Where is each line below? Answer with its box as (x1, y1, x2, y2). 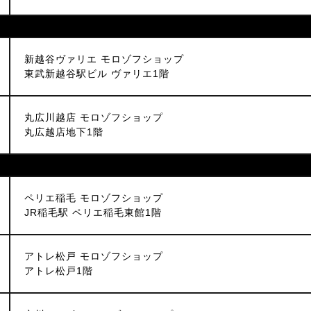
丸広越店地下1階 (24, 126, 103, 137)
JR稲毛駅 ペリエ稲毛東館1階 (24, 207, 162, 218)
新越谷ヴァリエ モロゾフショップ (24, 53, 184, 65)
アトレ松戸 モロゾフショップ (24, 251, 163, 262)
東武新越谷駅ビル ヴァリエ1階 (24, 68, 169, 79)
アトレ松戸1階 (24, 265, 93, 276)
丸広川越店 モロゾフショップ (24, 112, 163, 123)
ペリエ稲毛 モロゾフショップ (24, 192, 163, 203)
